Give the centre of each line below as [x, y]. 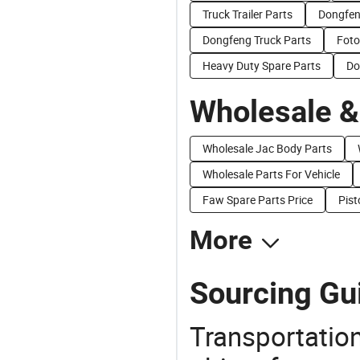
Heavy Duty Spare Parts [262, 65]
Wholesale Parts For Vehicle [271, 174]
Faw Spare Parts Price [258, 200]
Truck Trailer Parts [247, 14]
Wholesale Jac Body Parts [267, 148]
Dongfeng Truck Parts [257, 40]
